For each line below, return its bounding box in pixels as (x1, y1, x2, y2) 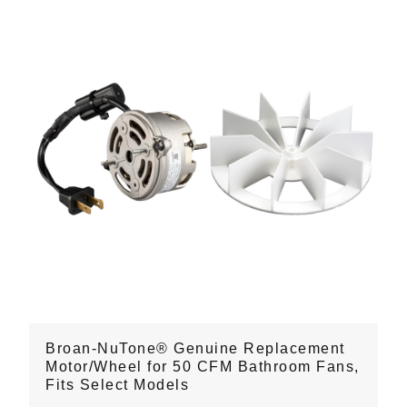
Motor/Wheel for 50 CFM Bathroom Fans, (45, 358, 360, 374)
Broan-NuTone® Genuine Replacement (45, 340, 345, 356)
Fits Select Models (45, 376, 189, 392)
